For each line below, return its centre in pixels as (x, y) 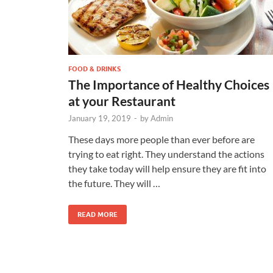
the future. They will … (114, 183)
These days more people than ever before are (161, 139)
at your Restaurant (122, 101)
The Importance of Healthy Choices (169, 84)
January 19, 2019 (100, 118)
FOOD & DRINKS (94, 69)
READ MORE (97, 214)
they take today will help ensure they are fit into (167, 168)
